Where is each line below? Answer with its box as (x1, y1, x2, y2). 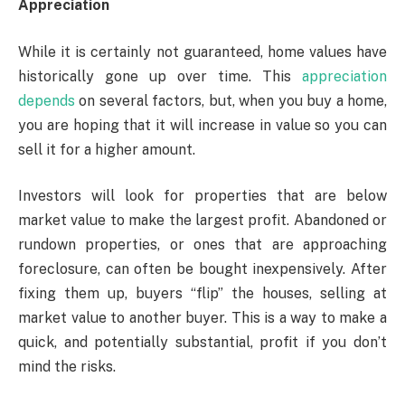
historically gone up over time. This (18, 67, 302, 85)
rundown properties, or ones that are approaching (18, 236, 387, 254)
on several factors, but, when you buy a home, (75, 91, 387, 109)
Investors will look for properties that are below (18, 187, 387, 205)
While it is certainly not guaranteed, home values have (18, 42, 387, 61)
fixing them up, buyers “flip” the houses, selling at (18, 285, 387, 303)
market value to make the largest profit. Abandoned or (18, 212, 387, 230)
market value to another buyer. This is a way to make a (18, 309, 387, 327)
